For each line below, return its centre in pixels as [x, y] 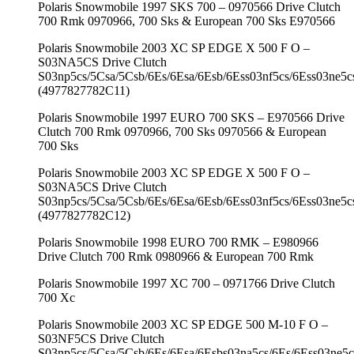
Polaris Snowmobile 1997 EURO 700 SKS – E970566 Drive [191, 117]
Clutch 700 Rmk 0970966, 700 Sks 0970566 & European [182, 131]
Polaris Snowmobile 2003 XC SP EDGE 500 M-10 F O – [183, 324]
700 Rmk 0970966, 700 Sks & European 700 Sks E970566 [186, 21]
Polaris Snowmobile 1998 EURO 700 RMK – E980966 [178, 242]
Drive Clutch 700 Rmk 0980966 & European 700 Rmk [176, 256]
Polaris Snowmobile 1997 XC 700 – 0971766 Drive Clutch [186, 283]
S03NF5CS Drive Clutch [101, 338]
